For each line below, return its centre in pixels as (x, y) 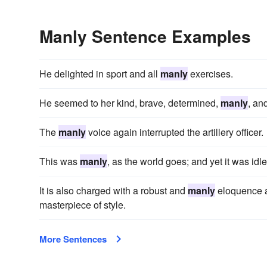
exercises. (210, 74)
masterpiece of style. (83, 205)
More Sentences (73, 239)
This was (60, 162)
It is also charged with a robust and (114, 191)
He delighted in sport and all (100, 74)
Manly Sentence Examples (145, 36)
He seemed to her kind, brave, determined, (130, 103)
